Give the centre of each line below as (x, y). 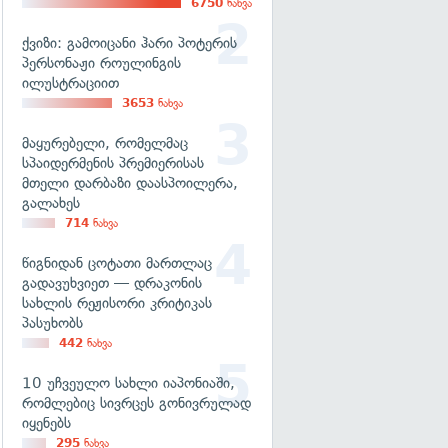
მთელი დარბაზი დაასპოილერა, (130, 183)
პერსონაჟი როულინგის (101, 63)
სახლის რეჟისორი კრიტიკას (117, 303)
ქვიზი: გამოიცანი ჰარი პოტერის (129, 43)
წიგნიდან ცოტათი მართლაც (117, 263)
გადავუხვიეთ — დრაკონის (112, 283)
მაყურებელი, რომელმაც (105, 143)
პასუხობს (52, 323)
